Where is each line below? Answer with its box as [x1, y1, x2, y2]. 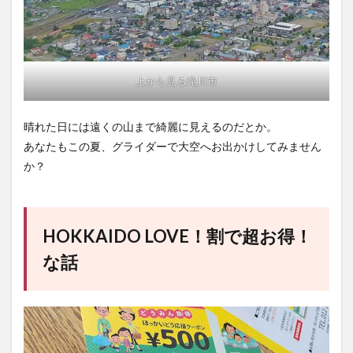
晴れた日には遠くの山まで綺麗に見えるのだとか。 [24, 119, 277, 133]
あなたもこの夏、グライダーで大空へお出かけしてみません [24, 139, 321, 153]
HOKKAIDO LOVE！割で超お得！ [43, 225, 312, 247]
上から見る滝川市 [136, 74, 217, 87]
